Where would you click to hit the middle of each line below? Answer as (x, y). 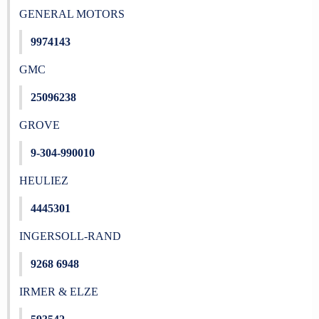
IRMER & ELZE (58, 292)
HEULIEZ (43, 181)
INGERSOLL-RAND (70, 236)
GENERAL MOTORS (72, 14)
